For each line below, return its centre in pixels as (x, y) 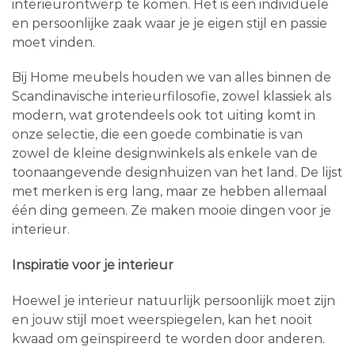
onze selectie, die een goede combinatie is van (157, 135)
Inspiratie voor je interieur (93, 265)
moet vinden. (53, 42)
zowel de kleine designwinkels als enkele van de (165, 154)
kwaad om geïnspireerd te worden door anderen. (170, 339)
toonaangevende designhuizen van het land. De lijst (177, 173)
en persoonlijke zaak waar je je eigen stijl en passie (170, 23)
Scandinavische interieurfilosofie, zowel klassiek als (172, 97)
